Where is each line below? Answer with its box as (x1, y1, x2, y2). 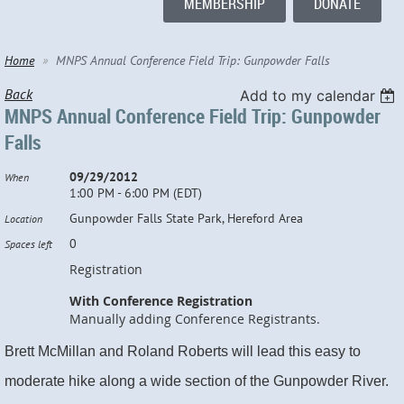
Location (5, 212, 42, 226)
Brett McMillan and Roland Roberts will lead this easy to (5, 344, 361, 360)
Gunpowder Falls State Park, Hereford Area (69, 210, 303, 227)
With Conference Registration (69, 292, 252, 310)
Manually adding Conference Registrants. (69, 310, 320, 328)
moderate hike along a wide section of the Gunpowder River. (5, 373, 392, 390)
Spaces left (5, 237, 52, 252)
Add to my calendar (240, 87, 376, 106)
